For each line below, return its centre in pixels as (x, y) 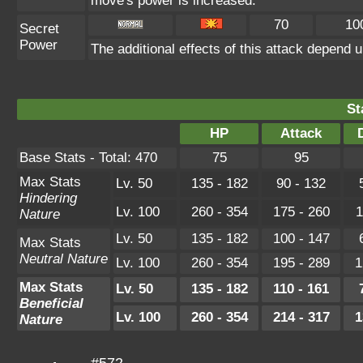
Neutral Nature (64, 259)
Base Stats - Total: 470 (88, 158)
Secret (39, 29)
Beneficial (51, 303)
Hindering (48, 198)
